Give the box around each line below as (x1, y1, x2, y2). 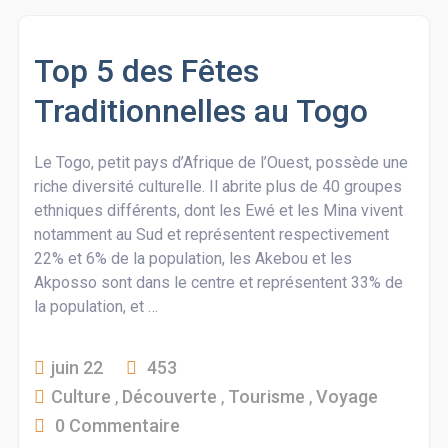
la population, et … (33, 297, 158, 316)
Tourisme (227, 386, 305, 407)
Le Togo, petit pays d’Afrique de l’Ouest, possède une (33, 153, 408, 172)
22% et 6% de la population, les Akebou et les (33, 249, 352, 268)
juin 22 (50, 357, 103, 378)
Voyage (315, 386, 378, 407)
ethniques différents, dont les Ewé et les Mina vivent (33, 201, 403, 220)
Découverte (121, 386, 217, 407)
